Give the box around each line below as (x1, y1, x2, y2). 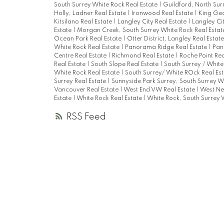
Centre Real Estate (53, 52, 108, 59)
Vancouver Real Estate (53, 86, 120, 93)
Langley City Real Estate (117, 18, 188, 25)
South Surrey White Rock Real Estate (53, 1, 159, 8)
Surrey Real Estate (53, 78, 107, 84)
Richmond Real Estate (111, 52, 175, 59)
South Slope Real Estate (90, 61, 160, 67)
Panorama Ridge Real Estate (124, 44, 208, 50)
